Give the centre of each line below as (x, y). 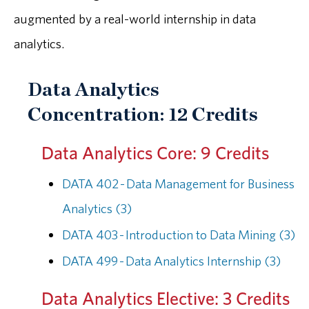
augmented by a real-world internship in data (135, 19)
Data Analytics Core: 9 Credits (155, 153)
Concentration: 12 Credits (143, 115)
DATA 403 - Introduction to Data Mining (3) (179, 235)
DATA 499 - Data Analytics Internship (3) (171, 261)
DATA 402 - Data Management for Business (178, 183)
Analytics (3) (97, 208)
